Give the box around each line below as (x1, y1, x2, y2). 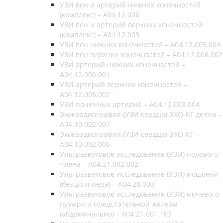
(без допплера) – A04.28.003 (60, 179, 154, 189)
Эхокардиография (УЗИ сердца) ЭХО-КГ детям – (60, 109, 222, 119)
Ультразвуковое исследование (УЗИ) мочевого (60, 189, 219, 199)
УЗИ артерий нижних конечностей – (60, 59, 185, 69)
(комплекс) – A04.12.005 (60, 29, 139, 39)
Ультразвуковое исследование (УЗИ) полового (60, 149, 218, 159)
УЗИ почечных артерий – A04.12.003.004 (60, 99, 200, 109)
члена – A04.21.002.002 (60, 159, 138, 169)
